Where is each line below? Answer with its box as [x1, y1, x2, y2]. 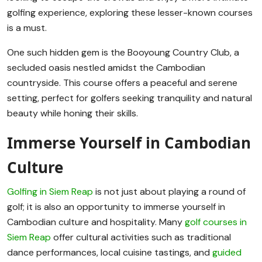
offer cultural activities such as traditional [51, 231, 231, 244]
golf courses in [185, 216, 247, 229]
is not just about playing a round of [93, 185, 246, 198]
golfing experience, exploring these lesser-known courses [7, 6, 253, 19]
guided [212, 246, 242, 259]
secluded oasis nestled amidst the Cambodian [7, 61, 205, 74]
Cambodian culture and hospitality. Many [7, 216, 185, 229]
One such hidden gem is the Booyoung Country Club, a [7, 46, 239, 59]
